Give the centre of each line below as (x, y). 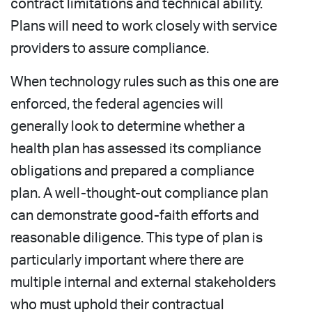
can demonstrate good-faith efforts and (135, 216)
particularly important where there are (127, 260)
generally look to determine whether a (128, 126)
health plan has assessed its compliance (136, 149)
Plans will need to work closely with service (144, 26)
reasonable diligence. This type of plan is (136, 238)
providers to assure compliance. (110, 48)
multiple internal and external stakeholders (143, 282)
